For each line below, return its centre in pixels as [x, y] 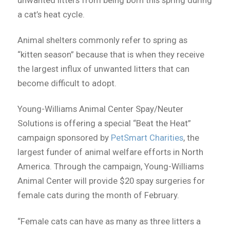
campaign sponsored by [64, 138]
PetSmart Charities [147, 138]
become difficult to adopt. [67, 83]
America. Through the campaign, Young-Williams [110, 167]
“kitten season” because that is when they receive [111, 55]
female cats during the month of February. [98, 195]
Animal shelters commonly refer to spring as [102, 40]
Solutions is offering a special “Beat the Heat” [104, 123]
